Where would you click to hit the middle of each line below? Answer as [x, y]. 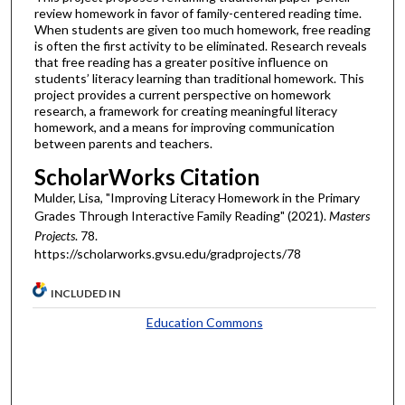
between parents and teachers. [123, 144]
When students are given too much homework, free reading [202, 30]
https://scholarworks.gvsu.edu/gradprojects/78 [167, 253]
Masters [349, 215]
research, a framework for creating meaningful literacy [185, 111]
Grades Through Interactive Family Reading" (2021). [181, 215]
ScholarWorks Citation [146, 176]
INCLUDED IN [86, 294]
